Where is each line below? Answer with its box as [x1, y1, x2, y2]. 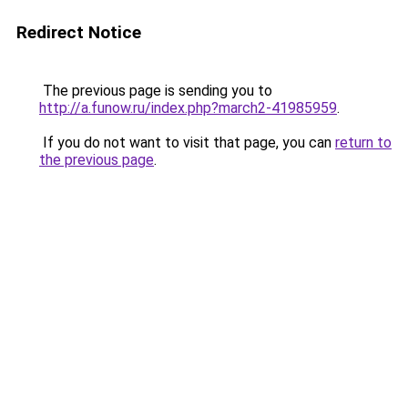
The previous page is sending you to [39, 82, 272, 99]
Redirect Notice [16, 22, 141, 43]
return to [335, 134, 392, 151]
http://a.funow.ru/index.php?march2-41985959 [39, 99, 337, 117]
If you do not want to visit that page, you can [39, 134, 335, 151]
